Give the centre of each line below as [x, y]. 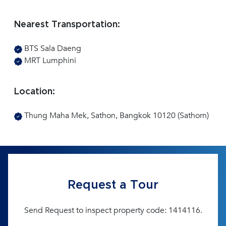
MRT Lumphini [49, 61]
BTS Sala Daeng [52, 49]
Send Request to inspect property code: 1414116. [113, 211]
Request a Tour [113, 185]
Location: [35, 92]
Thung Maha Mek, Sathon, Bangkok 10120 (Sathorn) [116, 116]
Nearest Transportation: [67, 25]
